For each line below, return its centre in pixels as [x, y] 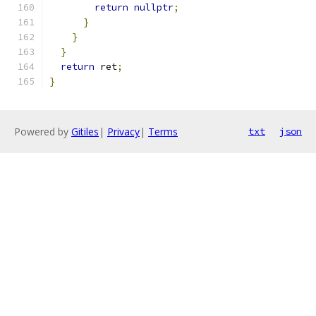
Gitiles [85, 132]
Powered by [43, 132]
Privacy [123, 132]
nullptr [154, 7]
